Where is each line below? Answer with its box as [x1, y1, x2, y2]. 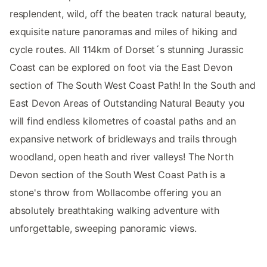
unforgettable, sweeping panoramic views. [10, 222, 197, 234]
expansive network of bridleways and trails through [10, 132, 237, 145]
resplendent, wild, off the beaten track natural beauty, [10, 7, 247, 20]
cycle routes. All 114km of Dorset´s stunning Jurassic [10, 43, 244, 55]
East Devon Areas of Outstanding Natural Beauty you [10, 97, 245, 109]
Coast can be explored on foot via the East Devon [10, 61, 232, 73]
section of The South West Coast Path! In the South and [10, 79, 256, 91]
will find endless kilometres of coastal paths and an [10, 114, 236, 127]
